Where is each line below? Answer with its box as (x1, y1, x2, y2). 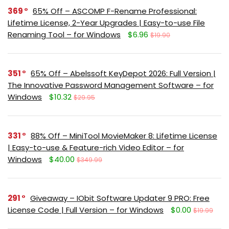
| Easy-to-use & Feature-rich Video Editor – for (8, 142, 184, 153)
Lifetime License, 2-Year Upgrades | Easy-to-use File (8, 17, 205, 28)
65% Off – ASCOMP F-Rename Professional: (33, 5, 197, 16)
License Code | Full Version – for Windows (8, 204, 164, 215)
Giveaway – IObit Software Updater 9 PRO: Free (30, 192, 210, 203)
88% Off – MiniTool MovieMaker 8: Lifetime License (31, 130, 217, 141)
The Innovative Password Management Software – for (8, 79, 214, 90)
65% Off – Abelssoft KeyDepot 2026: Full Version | (31, 67, 216, 79)
